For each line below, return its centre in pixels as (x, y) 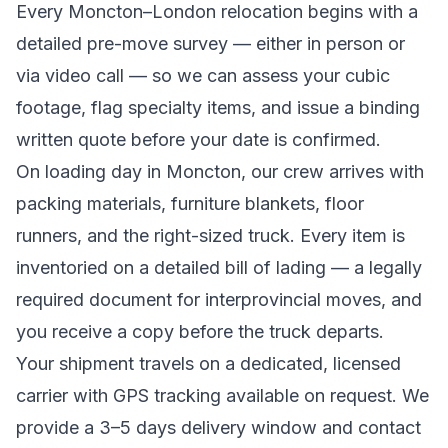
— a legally (374, 268)
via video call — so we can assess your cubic (203, 76)
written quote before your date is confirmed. (198, 140)
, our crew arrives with (332, 172)
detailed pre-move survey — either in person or (210, 44)
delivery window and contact (298, 428)
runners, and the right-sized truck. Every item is (210, 236)
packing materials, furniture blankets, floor (190, 204)
